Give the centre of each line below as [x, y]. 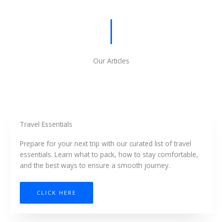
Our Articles [111, 60]
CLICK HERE [56, 192]
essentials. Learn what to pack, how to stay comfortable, [109, 154]
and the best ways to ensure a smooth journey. [95, 165]
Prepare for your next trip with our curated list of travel [106, 143]
